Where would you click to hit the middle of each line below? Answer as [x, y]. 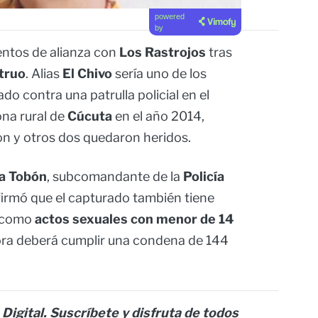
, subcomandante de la [115, 177]
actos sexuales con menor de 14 [134, 219]
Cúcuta [90, 116]
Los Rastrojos [163, 53]
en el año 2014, [158, 116]
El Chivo [89, 74]
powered [169, 17]
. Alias [44, 74]
